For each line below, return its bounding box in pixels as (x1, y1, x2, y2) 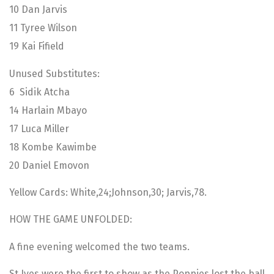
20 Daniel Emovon (9, 159, 89, 171)
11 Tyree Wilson (9, 22, 77, 34)
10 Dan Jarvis (9, 4, 67, 16)
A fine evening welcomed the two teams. (9, 240, 190, 253)
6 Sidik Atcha (9, 86, 70, 98)
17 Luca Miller (9, 122, 69, 135)
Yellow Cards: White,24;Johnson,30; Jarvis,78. (9, 187, 207, 199)
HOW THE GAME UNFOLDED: (9, 213, 132, 226)
